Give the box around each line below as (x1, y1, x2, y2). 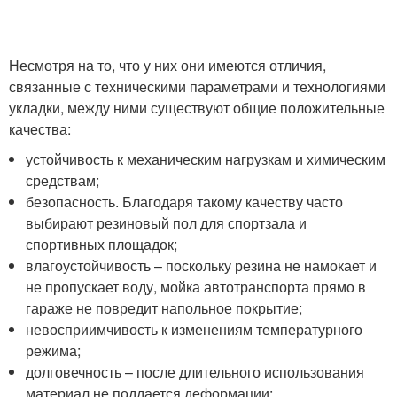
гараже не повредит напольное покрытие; (26, 297, 303, 318)
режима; (26, 339, 82, 361)
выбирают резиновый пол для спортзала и (26, 212, 307, 233)
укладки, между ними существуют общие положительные (9, 97, 385, 118)
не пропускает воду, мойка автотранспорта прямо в (26, 276, 367, 297)
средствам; (26, 169, 100, 191)
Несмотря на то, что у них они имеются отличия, (9, 54, 326, 75)
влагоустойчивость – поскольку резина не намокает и (26, 254, 378, 276)
